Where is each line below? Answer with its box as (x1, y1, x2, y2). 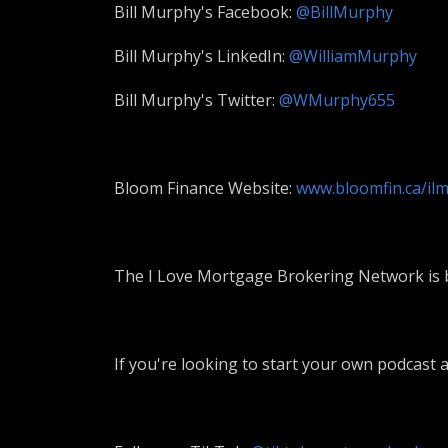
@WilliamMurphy (289, 45, 417, 67)
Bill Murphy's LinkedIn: (114, 45, 289, 67)
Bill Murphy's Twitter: (114, 89, 279, 111)
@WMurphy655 (279, 89, 395, 111)
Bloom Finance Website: (114, 177, 296, 199)
